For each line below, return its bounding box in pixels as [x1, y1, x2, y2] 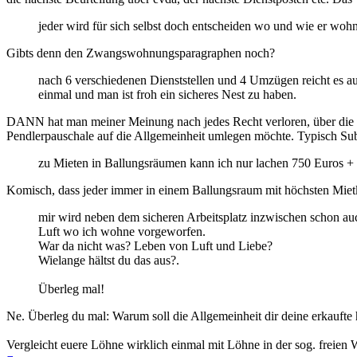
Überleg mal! [38, 281, 104, 296]
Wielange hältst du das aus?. [38, 253, 179, 267]
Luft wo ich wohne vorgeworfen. [38, 224, 206, 238]
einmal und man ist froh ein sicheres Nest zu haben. [38, 87, 296, 101]
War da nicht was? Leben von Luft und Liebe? [38, 238, 273, 253]
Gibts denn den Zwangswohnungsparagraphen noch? [6, 45, 275, 60]
